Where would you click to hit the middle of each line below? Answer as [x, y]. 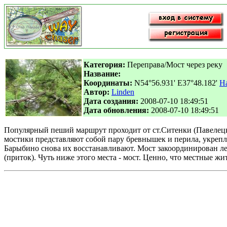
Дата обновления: [116, 110]
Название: [102, 74]
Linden [123, 92]
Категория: [104, 65]
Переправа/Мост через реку [174, 65]
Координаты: [108, 83]
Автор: [97, 92]
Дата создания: [111, 101]
